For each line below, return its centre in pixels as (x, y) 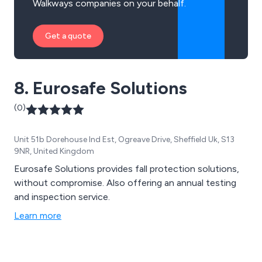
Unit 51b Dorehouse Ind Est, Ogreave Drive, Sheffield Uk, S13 (124, 140)
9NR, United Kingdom (54, 151)
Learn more (38, 216)
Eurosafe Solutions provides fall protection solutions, (127, 169)
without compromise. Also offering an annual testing (125, 183)
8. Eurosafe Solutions (101, 88)
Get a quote (68, 36)
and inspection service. (62, 197)
